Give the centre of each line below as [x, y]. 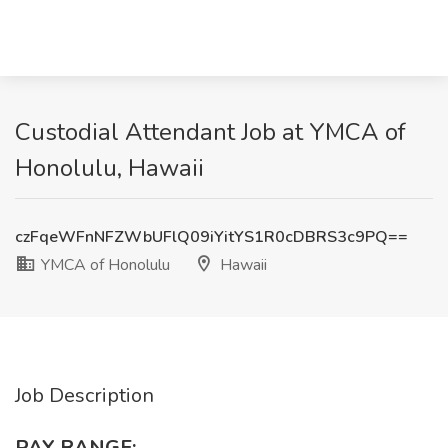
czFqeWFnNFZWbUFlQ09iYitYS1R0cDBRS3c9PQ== [211, 237]
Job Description [84, 395]
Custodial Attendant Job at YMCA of [210, 132]
